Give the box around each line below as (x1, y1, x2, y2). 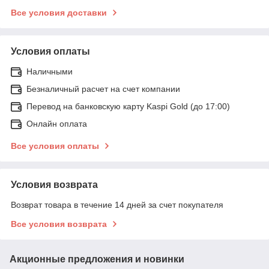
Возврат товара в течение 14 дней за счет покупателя (11, 199, 223, 210)
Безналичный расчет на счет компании (26, 83, 180, 94)
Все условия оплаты (11, 141, 99, 151)
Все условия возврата (11, 219, 107, 229)
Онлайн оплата (26, 118, 87, 128)
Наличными (26, 66, 73, 76)
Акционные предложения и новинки (10, 253, 184, 264)
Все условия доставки (11, 7, 107, 17)
